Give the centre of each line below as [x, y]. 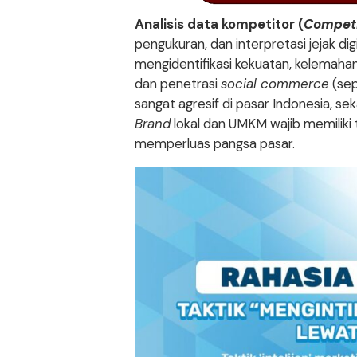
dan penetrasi [178, 84]
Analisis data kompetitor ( [220, 24]
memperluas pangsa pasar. [215, 144]
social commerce [275, 84]
